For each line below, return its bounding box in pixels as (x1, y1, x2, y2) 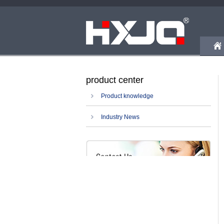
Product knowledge (101, 92, 153, 99)
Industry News (101, 113, 139, 120)
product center (86, 75, 143, 85)
